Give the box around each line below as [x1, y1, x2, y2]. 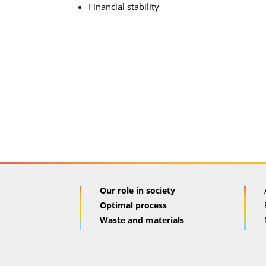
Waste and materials [100, 214, 185, 226]
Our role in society [100, 185, 176, 197]
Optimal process [100, 199, 167, 211]
